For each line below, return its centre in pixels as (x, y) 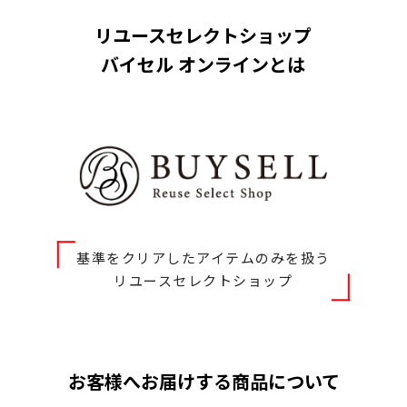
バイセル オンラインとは (203, 67)
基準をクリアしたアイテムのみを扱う (203, 259)
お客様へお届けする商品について (203, 383)
